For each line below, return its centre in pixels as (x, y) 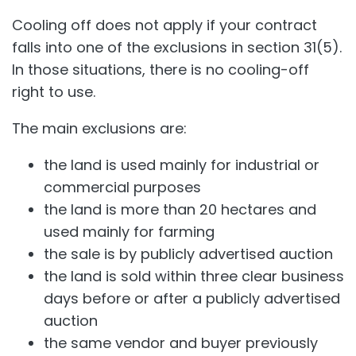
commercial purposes (122, 188)
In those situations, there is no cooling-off (161, 70)
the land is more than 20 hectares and (180, 210)
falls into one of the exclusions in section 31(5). (177, 48)
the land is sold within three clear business (194, 277)
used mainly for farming (129, 232)
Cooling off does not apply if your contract (164, 25)
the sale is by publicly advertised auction (188, 254)
